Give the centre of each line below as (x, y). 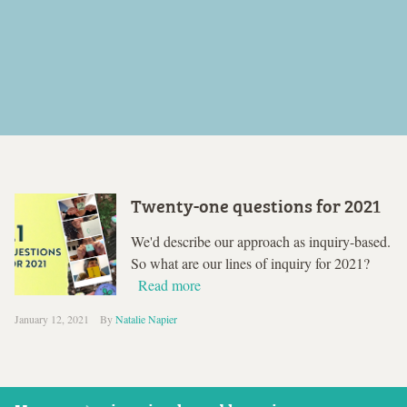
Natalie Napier (146, 318)
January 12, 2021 (52, 318)
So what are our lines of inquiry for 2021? (250, 263)
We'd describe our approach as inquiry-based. (261, 241)
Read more (169, 284)
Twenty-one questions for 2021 (256, 204)
